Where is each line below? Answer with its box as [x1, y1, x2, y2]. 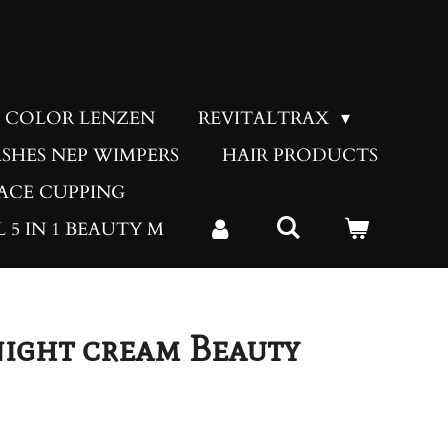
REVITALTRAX [198, 106, 335, 131]
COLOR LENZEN [5, 106, 156, 131]
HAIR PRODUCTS [222, 143, 379, 168]
